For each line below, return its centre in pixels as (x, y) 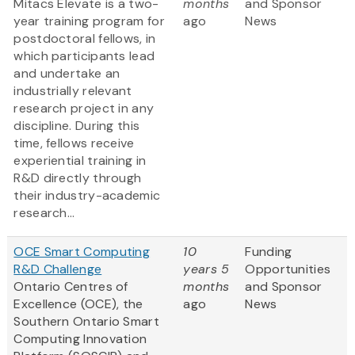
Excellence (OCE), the (78, 304)
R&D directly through (78, 178)
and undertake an (67, 74)
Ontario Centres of (71, 287)
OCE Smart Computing (82, 252)
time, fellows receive (74, 143)
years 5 (206, 269)
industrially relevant (73, 91)
